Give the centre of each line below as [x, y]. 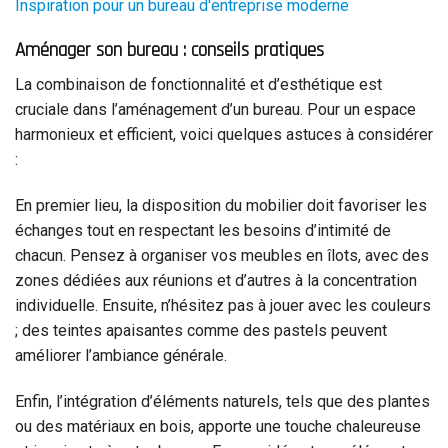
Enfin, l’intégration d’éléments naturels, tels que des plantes [222, 401]
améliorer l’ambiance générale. [121, 356]
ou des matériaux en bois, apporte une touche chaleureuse [218, 426]
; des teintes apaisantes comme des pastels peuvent [201, 331]
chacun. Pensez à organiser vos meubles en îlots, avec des [222, 256]
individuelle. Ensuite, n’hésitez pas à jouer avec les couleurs [223, 306]
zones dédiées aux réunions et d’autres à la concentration [216, 281]
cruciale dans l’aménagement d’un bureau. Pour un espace [215, 110]
